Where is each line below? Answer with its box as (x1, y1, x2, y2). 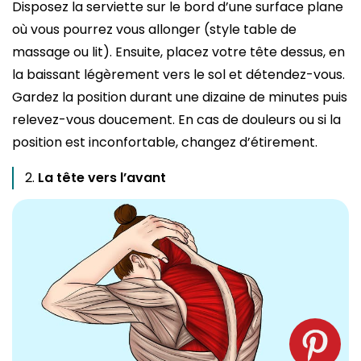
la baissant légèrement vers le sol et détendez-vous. (12, 64, 345, 84)
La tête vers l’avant (38, 168, 166, 187)
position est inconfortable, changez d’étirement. (12, 132, 321, 151)
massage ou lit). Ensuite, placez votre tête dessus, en (12, 42, 345, 61)
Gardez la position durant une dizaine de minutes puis (12, 87, 347, 106)
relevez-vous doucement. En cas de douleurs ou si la (12, 110, 341, 129)
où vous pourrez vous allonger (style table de (12, 19, 297, 39)
